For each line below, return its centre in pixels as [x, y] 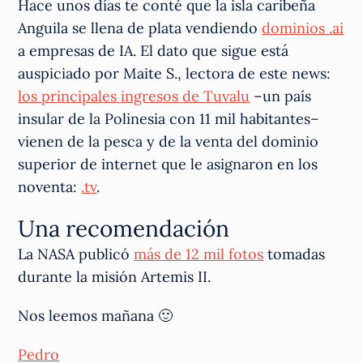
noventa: [50, 186]
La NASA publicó [76, 254]
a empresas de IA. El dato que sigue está [154, 50]
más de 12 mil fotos [199, 254]
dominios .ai [303, 28]
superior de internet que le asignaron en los [168, 164]
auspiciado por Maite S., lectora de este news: [175, 73]
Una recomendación [124, 228]
